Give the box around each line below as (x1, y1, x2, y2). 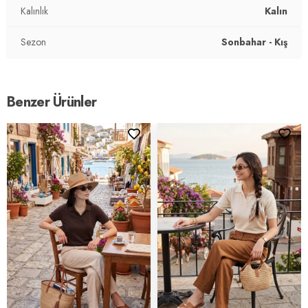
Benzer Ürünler (7, 91, 97, 112)
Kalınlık (21, 3, 48, 18)
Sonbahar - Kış (221, 34, 287, 49)
